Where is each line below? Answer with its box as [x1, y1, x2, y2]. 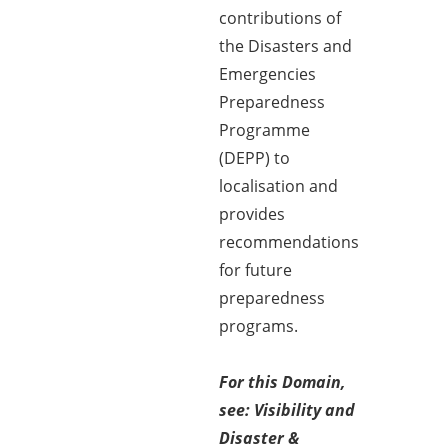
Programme [218, 119, 310, 142]
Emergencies [218, 63, 316, 86]
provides [218, 203, 285, 226]
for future [218, 259, 292, 282]
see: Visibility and [218, 399, 355, 422]
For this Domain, [218, 371, 345, 394]
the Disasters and [218, 35, 352, 58]
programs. [218, 315, 298, 338]
